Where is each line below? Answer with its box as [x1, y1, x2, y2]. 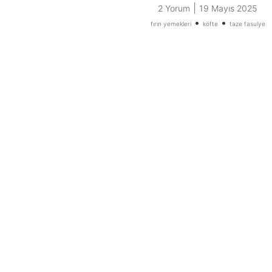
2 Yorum [158, 3, 190, 14]
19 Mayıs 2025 [199, 3, 257, 14]
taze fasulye [229, 20, 265, 28]
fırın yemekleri [150, 20, 191, 28]
